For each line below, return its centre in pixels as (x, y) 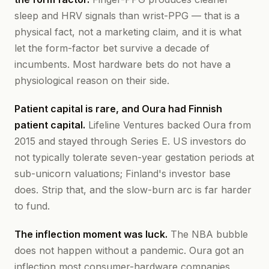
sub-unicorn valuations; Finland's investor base (122, 174)
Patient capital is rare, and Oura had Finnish (118, 109)
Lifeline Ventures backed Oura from (168, 125)
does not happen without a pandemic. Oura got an (129, 250)
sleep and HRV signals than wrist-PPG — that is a (127, 16)
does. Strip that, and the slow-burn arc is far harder (133, 190)
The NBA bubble (208, 234)
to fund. (32, 206)
